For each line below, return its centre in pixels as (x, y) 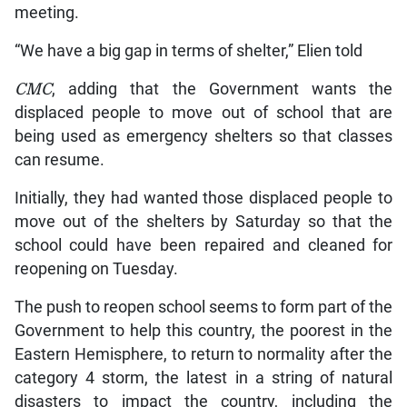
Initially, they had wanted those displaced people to (203, 198)
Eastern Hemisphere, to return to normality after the (203, 354)
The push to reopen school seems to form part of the (203, 307)
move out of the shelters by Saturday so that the (203, 221)
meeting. (46, 12)
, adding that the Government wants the (222, 89)
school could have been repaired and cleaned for (203, 245)
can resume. (59, 159)
